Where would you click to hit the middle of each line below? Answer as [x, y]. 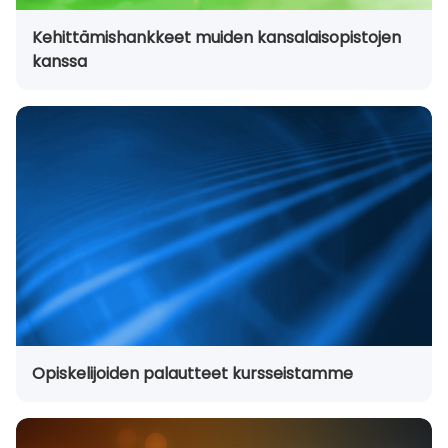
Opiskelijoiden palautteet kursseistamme [192, 373]
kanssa [59, 61]
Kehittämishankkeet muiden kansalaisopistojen [216, 37]
